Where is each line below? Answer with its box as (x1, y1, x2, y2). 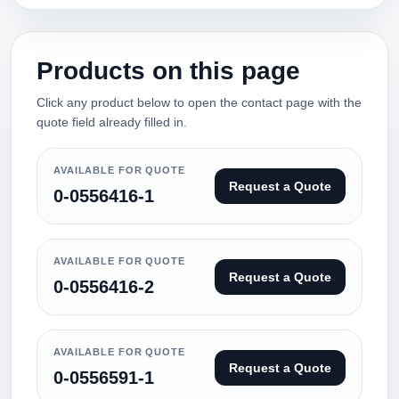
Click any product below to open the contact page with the (37, 95, 362, 110)
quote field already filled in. (37, 115, 187, 129)
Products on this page (37, 57, 300, 85)
